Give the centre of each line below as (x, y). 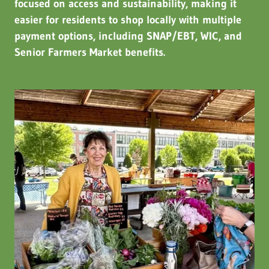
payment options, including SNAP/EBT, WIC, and (128, 36)
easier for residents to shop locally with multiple (128, 20)
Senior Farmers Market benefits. (90, 52)
